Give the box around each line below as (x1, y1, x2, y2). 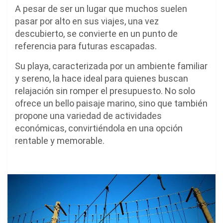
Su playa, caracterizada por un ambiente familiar (15, 60, 208, 71)
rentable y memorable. (15, 135, 105, 146)
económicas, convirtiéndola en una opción (15, 122, 183, 133)
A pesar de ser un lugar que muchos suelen (15, 3, 187, 14)
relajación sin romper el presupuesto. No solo (15, 85, 195, 96)
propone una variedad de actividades (15, 110, 162, 121)
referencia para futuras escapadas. (15, 40, 157, 51)
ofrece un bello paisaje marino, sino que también (15, 98, 208, 109)
